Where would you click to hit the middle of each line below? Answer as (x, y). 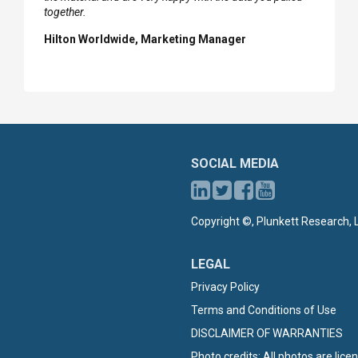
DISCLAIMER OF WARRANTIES (267, 333)
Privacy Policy (225, 287)
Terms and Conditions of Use (264, 310)
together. (65, 12)
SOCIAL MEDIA (235, 163)
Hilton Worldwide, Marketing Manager (145, 39)
